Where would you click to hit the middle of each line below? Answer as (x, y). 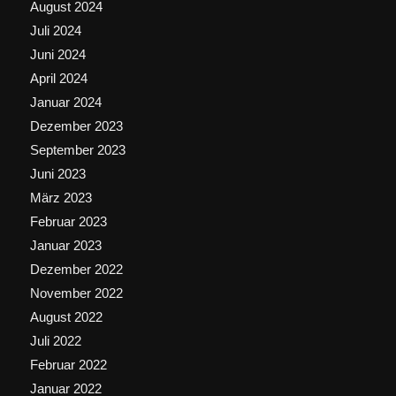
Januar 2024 (65, 103)
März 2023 (61, 198)
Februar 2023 (68, 222)
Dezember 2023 (76, 126)
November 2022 (76, 293)
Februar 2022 (68, 365)
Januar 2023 (65, 246)
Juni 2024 (57, 55)
